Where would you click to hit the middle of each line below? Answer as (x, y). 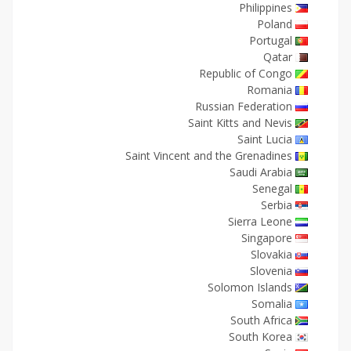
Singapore (267, 238)
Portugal (271, 40)
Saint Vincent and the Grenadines (209, 156)
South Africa (261, 320)
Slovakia (271, 254)
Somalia (272, 304)
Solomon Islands (250, 287)
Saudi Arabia (261, 172)
